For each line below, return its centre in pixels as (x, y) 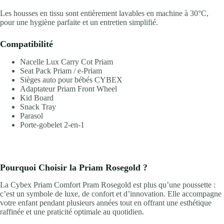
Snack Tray (38, 106)
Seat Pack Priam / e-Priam (61, 70)
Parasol (31, 115)
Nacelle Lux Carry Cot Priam (66, 61)
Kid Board (37, 97)
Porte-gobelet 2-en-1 (52, 124)
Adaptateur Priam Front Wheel (68, 88)
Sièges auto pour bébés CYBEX (71, 79)
